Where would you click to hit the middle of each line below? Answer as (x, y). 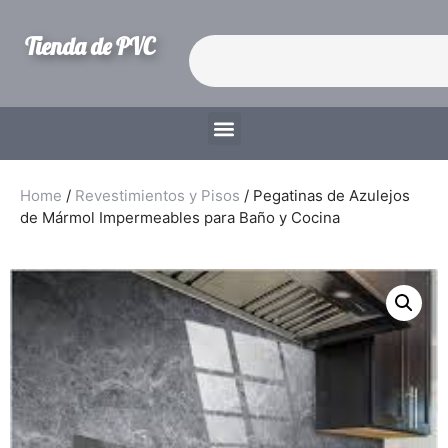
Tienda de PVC (90, 46)
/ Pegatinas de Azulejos (325, 195)
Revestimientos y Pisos (157, 195)
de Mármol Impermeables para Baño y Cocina (180, 217)
